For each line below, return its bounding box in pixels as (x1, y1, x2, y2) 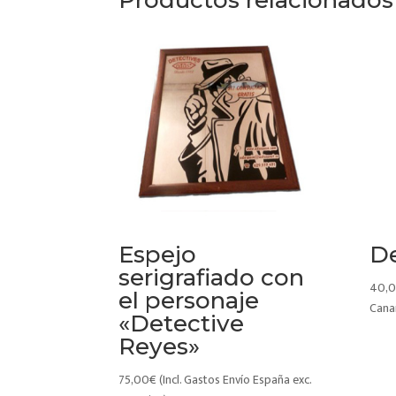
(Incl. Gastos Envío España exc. (159, 369, 312, 391)
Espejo (118, 240, 197, 270)
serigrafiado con (118, 263, 305, 293)
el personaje (118, 286, 260, 316)
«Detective (118, 309, 245, 339)
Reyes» (118, 332, 201, 362)
